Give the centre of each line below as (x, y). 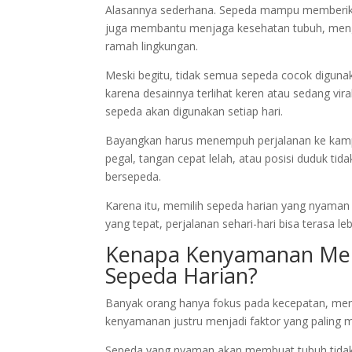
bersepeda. (134, 177)
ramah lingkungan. (152, 46)
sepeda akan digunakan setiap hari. (194, 112)
